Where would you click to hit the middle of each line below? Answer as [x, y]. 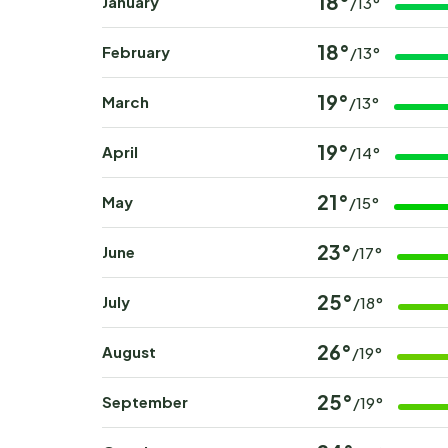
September [145, 401]
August [129, 351]
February [136, 51]
